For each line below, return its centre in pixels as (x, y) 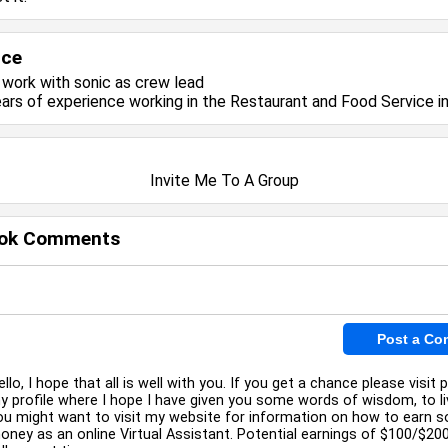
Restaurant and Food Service (332, 101)
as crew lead (157, 82)
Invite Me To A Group (224, 180)
